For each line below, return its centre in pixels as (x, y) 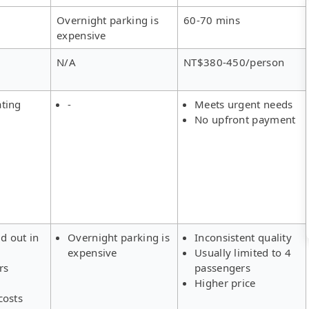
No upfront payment (245, 119)
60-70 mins (212, 20)
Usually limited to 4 (243, 252)
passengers (223, 267)
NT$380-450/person (234, 62)
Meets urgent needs (244, 104)
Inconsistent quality (243, 237)
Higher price (225, 282)
